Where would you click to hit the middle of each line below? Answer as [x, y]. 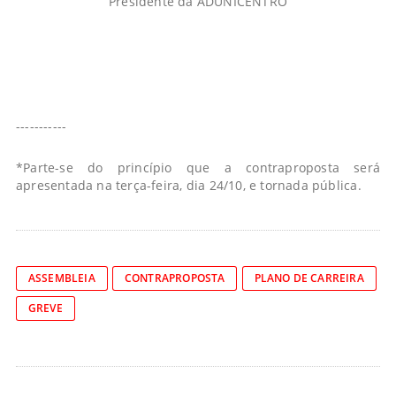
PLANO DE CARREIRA [309, 278]
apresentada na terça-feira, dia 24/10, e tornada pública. [188, 185]
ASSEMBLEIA [61, 278]
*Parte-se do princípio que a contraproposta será [198, 167]
